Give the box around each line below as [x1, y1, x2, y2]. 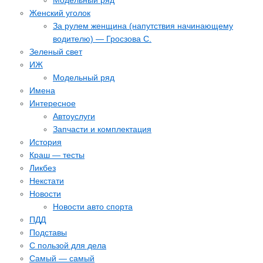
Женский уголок [29, 8, 90, 18]
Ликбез [29, 163, 56, 173]
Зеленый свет [29, 47, 82, 56]
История [29, 137, 62, 147]
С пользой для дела [29, 241, 106, 250]
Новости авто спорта [53, 202, 133, 211]
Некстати [29, 176, 64, 186]
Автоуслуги [53, 112, 95, 121]
